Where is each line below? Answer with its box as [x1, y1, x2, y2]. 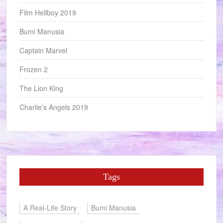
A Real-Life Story [23, 203, 77, 213]
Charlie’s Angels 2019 [19, 102, 89, 112]
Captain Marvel [19, 45, 68, 55]
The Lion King [19, 83, 64, 93]
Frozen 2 [19, 64, 48, 74]
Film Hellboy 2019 [19, 7, 77, 17]
